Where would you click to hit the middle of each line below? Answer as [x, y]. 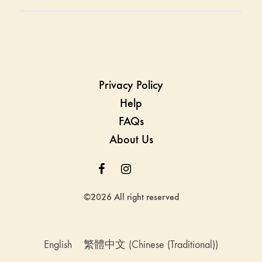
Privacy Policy [131, 85]
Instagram [154, 168]
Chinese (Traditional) [173, 245]
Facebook [127, 168]
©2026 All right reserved [131, 197]
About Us [131, 139]
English [58, 245]
